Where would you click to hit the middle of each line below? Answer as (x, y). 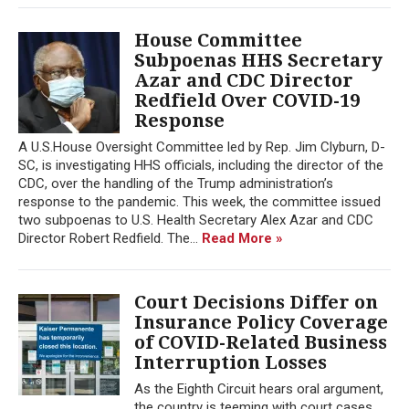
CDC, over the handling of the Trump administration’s (176, 183)
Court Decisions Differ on (256, 302)
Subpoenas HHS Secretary (258, 60)
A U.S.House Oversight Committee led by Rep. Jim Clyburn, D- (202, 147)
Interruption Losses (231, 362)
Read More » (242, 238)
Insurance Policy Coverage (261, 322)
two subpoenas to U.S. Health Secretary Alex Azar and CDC (196, 220)
